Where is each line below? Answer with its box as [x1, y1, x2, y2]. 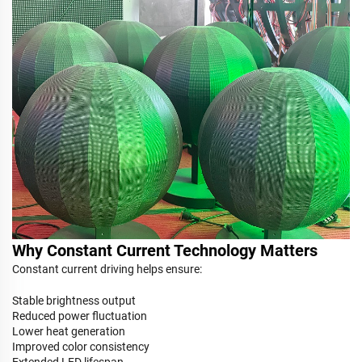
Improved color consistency [12, 339, 149, 353]
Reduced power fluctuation [12, 309, 147, 322]
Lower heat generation [12, 324, 125, 338]
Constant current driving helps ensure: [12, 262, 202, 276]
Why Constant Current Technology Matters [12, 240, 318, 260]
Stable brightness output [12, 293, 136, 307]
